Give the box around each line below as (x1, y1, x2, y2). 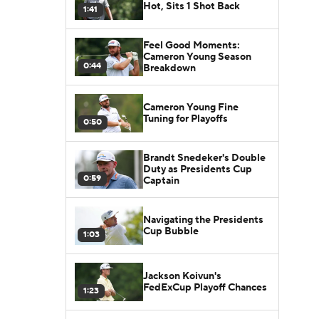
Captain (143, 174, 179, 187)
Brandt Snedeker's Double (143, 151, 266, 164)
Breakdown (143, 61, 196, 75)
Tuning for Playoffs (143, 112, 228, 125)
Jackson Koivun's (143, 269, 221, 283)
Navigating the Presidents (143, 213, 263, 226)
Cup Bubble (143, 224, 199, 238)
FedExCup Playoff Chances (143, 281, 267, 294)
